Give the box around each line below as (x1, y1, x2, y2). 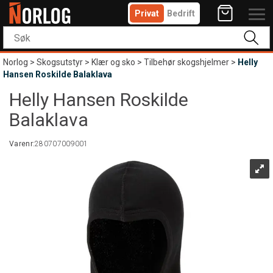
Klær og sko (91, 57, 135, 67)
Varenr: (9, 140, 35, 148)
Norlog (3, 57, 28, 67)
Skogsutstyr (37, 57, 83, 67)
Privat (135, 9, 159, 18)
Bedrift (167, 9, 195, 18)
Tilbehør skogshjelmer (144, 57, 229, 67)
